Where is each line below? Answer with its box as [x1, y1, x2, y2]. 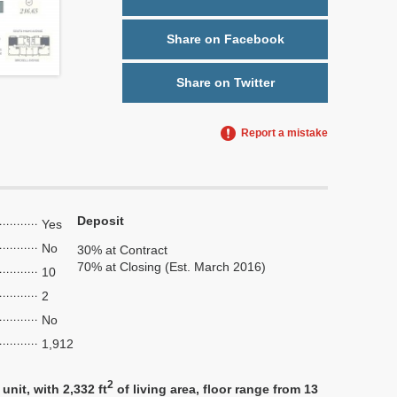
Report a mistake [241, 127, 328, 139]
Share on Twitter [175, 75, 275, 90]
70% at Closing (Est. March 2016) [77, 260, 266, 274]
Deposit [77, 214, 124, 228]
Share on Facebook [166, 32, 284, 46]
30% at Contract [77, 243, 167, 257]
